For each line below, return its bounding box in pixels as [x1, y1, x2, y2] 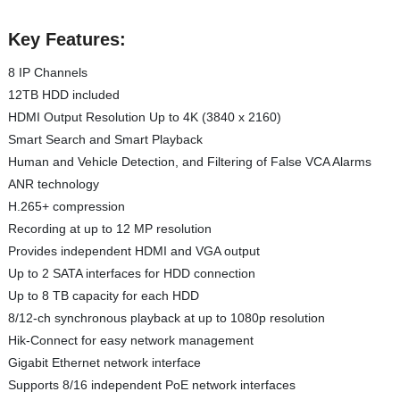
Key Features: [7, 29, 126, 49]
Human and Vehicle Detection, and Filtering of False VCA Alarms [7, 154, 371, 169]
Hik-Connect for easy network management [7, 332, 254, 347]
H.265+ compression [7, 198, 125, 213]
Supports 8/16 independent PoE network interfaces [7, 377, 296, 392]
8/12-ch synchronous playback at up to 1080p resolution [7, 310, 325, 325]
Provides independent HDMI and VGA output [7, 243, 260, 258]
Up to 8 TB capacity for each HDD [7, 287, 199, 303]
